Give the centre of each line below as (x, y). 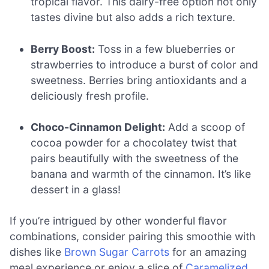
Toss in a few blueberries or (165, 49)
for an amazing (208, 252)
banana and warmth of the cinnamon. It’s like (141, 174)
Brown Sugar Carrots (117, 252)
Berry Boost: (63, 49)
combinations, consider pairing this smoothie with (132, 237)
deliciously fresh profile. (90, 95)
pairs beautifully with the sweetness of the (135, 158)
